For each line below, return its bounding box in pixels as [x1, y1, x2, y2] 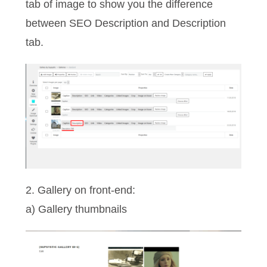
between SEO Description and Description [26, 17, 226, 30]
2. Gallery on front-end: [26, 184, 136, 197]
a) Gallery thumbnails [26, 203, 128, 216]
